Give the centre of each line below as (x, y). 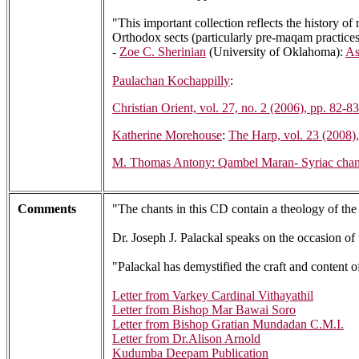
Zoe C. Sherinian (163, 52)
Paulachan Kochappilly (171, 81)
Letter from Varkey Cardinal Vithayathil (213, 296)
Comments (47, 209)
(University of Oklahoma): (276, 52)
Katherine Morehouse (167, 135)
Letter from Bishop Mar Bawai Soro (204, 310)
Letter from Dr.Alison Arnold (186, 339)
